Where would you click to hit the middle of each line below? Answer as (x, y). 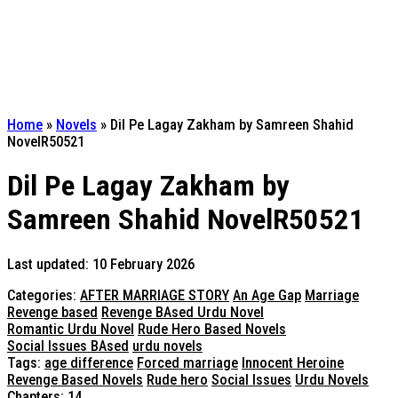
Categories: (42, 295)
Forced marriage (187, 362)
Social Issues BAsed (68, 346)
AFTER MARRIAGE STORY (155, 295)
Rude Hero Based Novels (212, 329)
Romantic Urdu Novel (71, 329)
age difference (89, 362)
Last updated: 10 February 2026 (101, 264)
